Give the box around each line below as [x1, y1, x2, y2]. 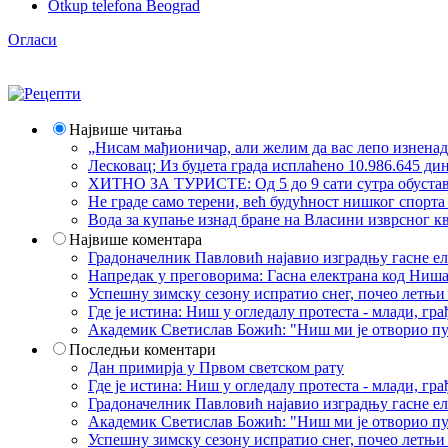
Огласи [8, 31, 57, 49]
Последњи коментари [69, 341, 216, 359]
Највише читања [69, 121, 182, 139]
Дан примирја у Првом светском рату [88, 359, 344, 377]
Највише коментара [69, 231, 202, 249]
